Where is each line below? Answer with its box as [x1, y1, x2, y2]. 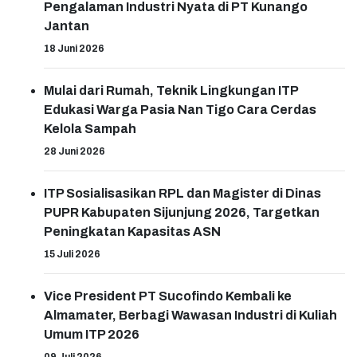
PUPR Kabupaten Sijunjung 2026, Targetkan [44, 206, 320, 220]
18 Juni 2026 [44, 43, 104, 55]
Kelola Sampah [44, 122, 136, 136]
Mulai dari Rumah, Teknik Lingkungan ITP [44, 84, 298, 98]
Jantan [44, 19, 89, 33]
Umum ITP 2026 [44, 328, 139, 342]
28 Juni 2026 [44, 146, 105, 158]
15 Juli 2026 [44, 249, 100, 261]
